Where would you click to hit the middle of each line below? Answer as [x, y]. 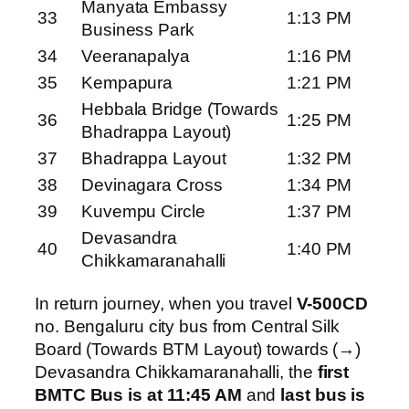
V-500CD [332, 303]
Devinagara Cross [152, 185]
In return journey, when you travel [166, 303]
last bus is [323, 394]
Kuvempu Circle [143, 212]
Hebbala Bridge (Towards [180, 110]
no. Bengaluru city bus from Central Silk [187, 326]
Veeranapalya [136, 57]
